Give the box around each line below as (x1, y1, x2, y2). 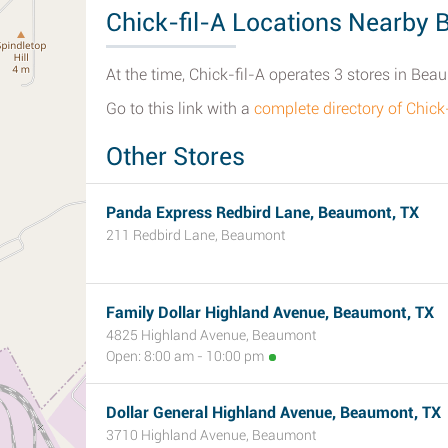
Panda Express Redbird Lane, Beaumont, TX (106, 203, 419, 222)
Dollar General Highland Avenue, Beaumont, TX (106, 403, 441, 422)
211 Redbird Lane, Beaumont (106, 227, 286, 243)
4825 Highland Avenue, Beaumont (106, 327, 317, 343)
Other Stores (106, 142, 245, 171)
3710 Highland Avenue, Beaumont (106, 427, 317, 443)
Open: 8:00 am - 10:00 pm (106, 348, 264, 364)
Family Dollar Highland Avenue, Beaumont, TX (106, 303, 434, 322)
